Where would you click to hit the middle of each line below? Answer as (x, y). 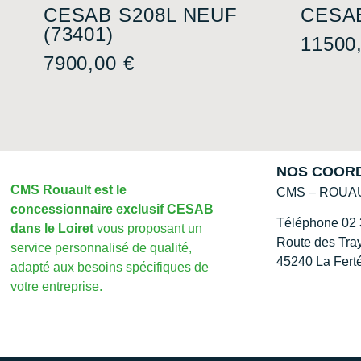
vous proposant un (148, 228)
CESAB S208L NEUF (141, 15)
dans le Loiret (52, 228)
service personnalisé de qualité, (102, 247)
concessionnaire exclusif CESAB (112, 209)
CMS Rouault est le (69, 189)
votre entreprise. (57, 286)
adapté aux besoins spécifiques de (110, 267)
